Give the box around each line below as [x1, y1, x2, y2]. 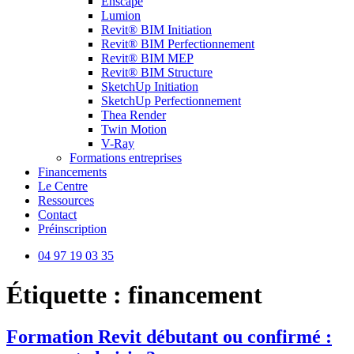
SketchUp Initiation [101, 80, 198, 94]
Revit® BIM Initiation [101, 23, 212, 37]
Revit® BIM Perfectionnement [101, 37, 254, 51]
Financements [38, 165, 107, 179]
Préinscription [38, 222, 107, 236]
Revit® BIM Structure [101, 66, 213, 80]
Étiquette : [6, 280, 128, 309]
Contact [38, 208, 77, 222]
